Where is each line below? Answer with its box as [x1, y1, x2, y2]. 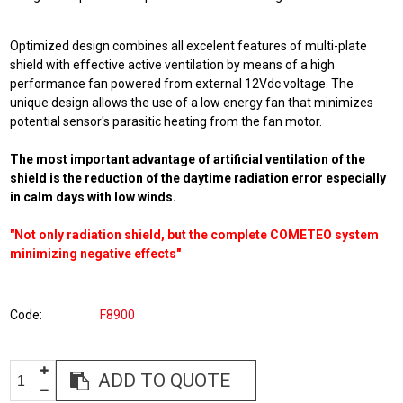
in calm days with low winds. [10, 190, 177, 204]
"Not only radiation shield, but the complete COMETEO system [10, 228, 380, 242]
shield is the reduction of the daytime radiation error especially [10, 171, 387, 185]
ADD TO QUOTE [98, 370, 231, 391]
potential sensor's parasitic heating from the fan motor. [10, 114, 323, 129]
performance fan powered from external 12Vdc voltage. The [10, 76, 354, 91]
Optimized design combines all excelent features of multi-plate [10, 39, 368, 53]
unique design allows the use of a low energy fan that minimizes [10, 95, 374, 110]
